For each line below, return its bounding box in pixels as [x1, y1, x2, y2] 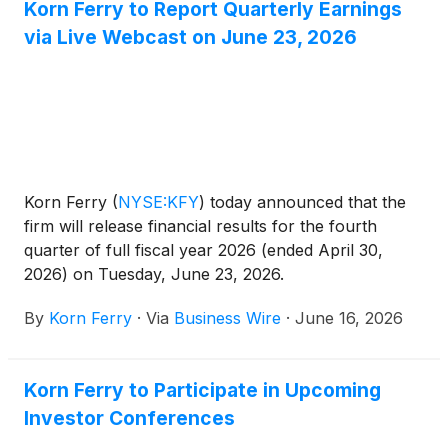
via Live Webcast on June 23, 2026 [24, 25, 357, 50]
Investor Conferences [24, 405, 235, 430]
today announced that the [205, 191, 406, 212]
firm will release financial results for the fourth [24, 215, 377, 236]
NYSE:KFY [118, 191, 199, 212]
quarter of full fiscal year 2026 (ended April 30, [24, 239, 383, 260]
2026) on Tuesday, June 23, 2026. [24, 263, 284, 284]
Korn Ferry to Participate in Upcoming [24, 377, 381, 402]
